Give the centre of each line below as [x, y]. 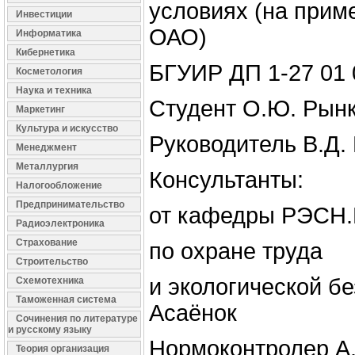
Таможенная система [66, 300]
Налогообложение [59, 185]
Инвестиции [44, 14]
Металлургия [47, 166]
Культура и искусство [67, 128]
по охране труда [236, 252]
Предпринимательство [70, 204]
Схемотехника [50, 281]
